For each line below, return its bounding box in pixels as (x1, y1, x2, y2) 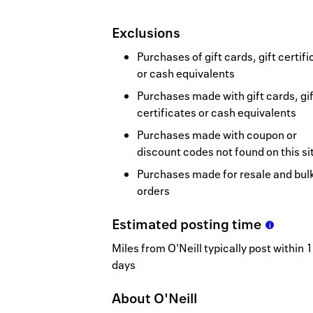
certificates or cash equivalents (137, 105, 296, 121)
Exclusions (112, 23, 180, 43)
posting (180, 214, 232, 234)
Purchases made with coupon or (137, 127, 297, 143)
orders (137, 183, 170, 199)
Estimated (112, 214, 180, 234)
